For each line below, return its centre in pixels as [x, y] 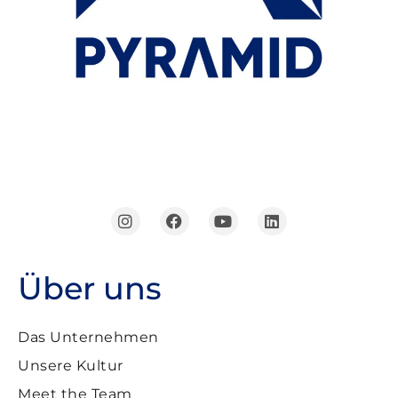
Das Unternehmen [88, 338]
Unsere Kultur [71, 366]
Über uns [90, 289]
